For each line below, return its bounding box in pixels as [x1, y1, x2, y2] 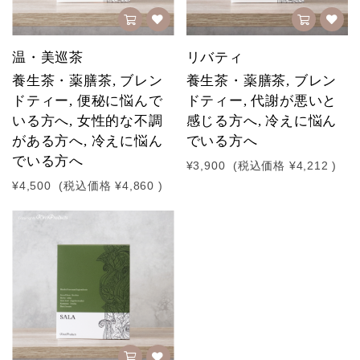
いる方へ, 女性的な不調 [12, 113, 163, 129]
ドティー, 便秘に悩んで [12, 93, 163, 108]
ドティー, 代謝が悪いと [186, 93, 337, 108]
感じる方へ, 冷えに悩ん [186, 113, 337, 129]
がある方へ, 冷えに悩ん [12, 133, 163, 149]
